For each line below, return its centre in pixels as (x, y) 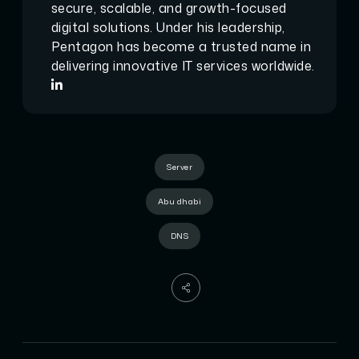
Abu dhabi (179, 201)
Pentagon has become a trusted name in (181, 46)
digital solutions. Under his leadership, (168, 27)
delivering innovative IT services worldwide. (183, 65)
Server (179, 166)
